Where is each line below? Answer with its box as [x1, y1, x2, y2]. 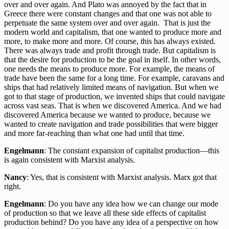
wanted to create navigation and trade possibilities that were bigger [4, 120, 218, 129]
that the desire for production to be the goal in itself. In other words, [4, 55, 221, 64]
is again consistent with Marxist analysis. [4, 155, 135, 165]
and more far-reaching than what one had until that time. [4, 129, 185, 138]
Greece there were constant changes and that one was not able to [4, 9, 212, 18]
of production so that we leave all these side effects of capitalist [4, 209, 206, 218]
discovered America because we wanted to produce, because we [4, 110, 211, 120]
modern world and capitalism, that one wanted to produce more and [4, 28, 221, 37]
